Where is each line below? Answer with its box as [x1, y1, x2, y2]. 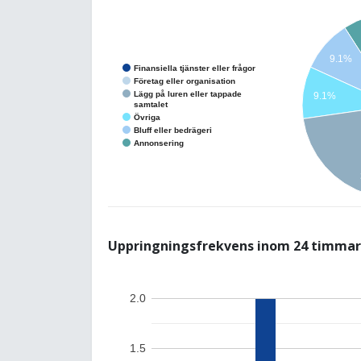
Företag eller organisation [134, 76, 235, 85]
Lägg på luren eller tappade [134, 89, 242, 98]
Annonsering [134, 138, 184, 147]
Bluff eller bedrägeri [134, 125, 212, 135]
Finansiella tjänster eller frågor [134, 63, 255, 73]
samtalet [134, 99, 168, 109]
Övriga [134, 112, 160, 122]
